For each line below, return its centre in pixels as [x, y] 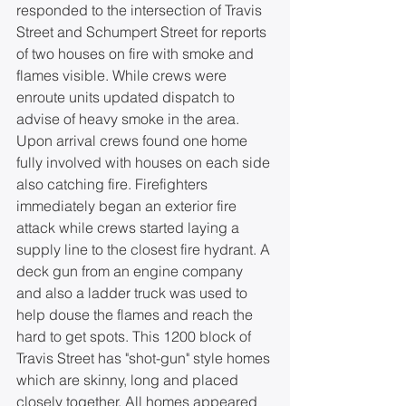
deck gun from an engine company [131, 271]
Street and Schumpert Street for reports [143, 32]
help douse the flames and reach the [136, 314]
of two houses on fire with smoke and [137, 53]
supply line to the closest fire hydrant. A [145, 249]
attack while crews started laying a [130, 227]
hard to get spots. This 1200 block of [135, 336]
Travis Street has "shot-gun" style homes [145, 358]
